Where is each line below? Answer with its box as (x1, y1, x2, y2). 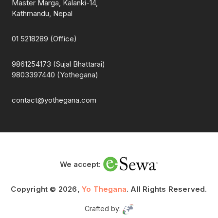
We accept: (60, 160, 101, 169)
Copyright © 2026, (11, 184, 82, 194)
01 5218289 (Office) (12, 34, 77, 44)
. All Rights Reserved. (127, 184, 207, 194)
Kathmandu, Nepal (12, 9, 73, 18)
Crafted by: (84, 204, 123, 213)
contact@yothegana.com (12, 95, 96, 105)
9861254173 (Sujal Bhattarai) (12, 59, 105, 69)
